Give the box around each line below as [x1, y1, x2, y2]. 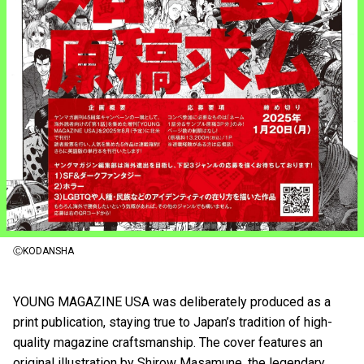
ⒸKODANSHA [13, 245, 74, 257]
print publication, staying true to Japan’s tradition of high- [13, 314, 332, 330]
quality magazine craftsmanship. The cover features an [13, 334, 323, 350]
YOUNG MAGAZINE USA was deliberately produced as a [13, 293, 331, 310]
